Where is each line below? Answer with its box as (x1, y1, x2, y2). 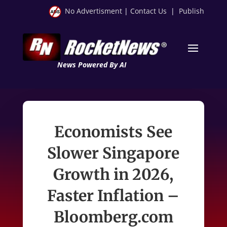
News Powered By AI (57, 59, 126, 69)
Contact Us (130, 6, 167, 16)
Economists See (54, 122, 173, 141)
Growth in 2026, (53, 164, 174, 184)
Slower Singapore (47, 143, 180, 163)
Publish (179, 6, 205, 16)
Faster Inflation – (47, 185, 180, 205)
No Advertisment (65, 6, 123, 16)
